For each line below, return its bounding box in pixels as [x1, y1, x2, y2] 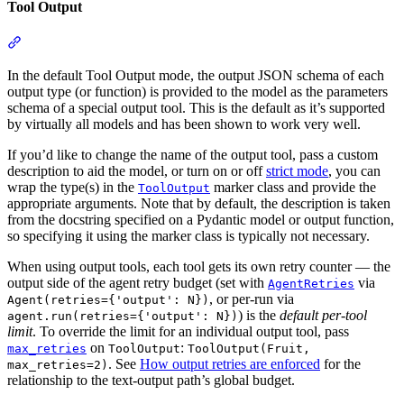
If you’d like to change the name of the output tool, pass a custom [7, 146, 378, 162]
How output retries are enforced [140, 355, 320, 372]
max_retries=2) [7, 357, 108, 372]
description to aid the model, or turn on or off [7, 162, 266, 179]
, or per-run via [209, 290, 294, 307]
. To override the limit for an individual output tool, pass [32, 323, 349, 339]
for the [320, 355, 361, 372]
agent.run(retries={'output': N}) [7, 308, 238, 323]
